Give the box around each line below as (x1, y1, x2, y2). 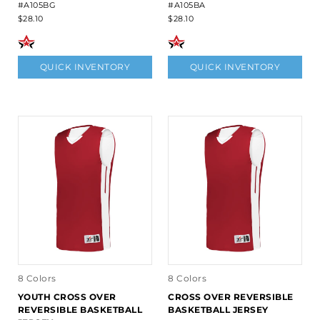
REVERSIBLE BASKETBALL (17, 304, 143, 316)
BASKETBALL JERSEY (168, 304, 269, 316)
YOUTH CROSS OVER (17, 291, 116, 303)
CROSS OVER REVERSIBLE (168, 291, 294, 303)
